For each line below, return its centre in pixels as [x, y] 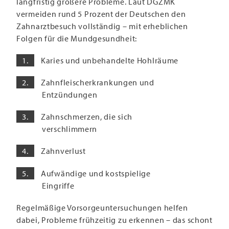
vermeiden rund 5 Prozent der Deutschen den [101, 14]
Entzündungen [70, 95]
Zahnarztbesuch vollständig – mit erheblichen [102, 26]
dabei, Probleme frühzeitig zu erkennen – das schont [114, 220]
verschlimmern [70, 129]
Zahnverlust [63, 151]
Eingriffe [58, 185]
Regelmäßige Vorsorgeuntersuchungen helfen [102, 207]
